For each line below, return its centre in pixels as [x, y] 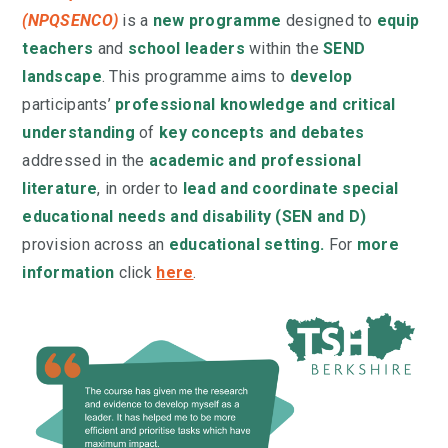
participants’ [69, 104]
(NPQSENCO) [70, 20]
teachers [58, 48]
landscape [62, 76]
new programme [217, 20]
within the [284, 48]
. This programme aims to [195, 76]
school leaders [186, 48]
